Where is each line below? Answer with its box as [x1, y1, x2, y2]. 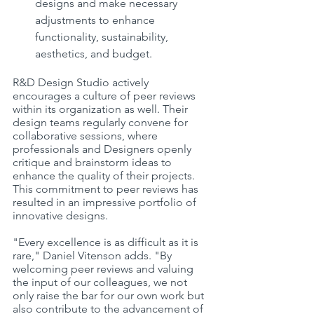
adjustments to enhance [35, 13, 158, 27]
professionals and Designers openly [13, 142, 194, 156]
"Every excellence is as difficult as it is [13, 235, 201, 249]
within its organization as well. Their [13, 102, 191, 116]
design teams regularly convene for [13, 115, 191, 129]
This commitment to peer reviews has [13, 182, 201, 196]
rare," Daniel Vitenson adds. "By [13, 248, 175, 262]
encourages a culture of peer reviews [13, 88, 198, 102]
